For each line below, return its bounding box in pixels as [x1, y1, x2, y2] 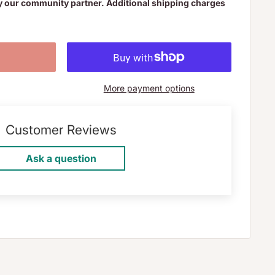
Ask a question [26, 152, 96, 165]
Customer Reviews [6, 122, 117, 137]
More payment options [103, 83, 195, 93]
